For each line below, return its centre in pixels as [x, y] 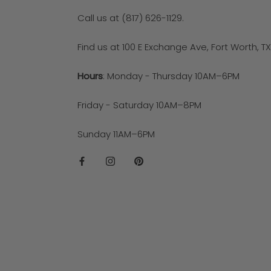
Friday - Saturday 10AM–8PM [139, 105]
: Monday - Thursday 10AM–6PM [171, 76]
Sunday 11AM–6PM [116, 134]
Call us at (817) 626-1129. [131, 18]
